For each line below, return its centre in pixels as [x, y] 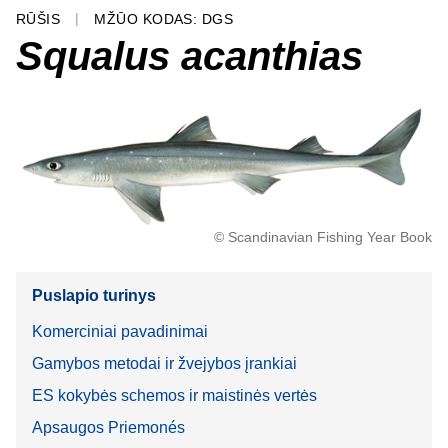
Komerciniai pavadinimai [120, 331]
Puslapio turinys [94, 296]
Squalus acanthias [189, 55]
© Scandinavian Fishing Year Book [323, 237]
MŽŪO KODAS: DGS [164, 19]
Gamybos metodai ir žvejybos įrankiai [164, 363]
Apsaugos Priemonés [108, 427]
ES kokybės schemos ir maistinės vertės [174, 395]
